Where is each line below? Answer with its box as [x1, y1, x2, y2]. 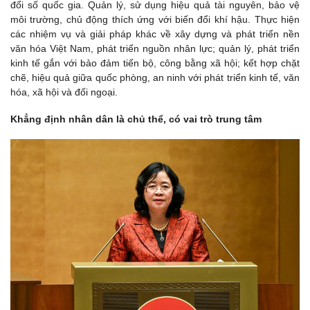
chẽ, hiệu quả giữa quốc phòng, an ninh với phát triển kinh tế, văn [10, 72, 300, 84]
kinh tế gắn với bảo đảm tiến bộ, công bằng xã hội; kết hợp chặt [10, 57, 300, 69]
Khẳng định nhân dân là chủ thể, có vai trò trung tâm [10, 113, 262, 125]
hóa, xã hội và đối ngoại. [10, 86, 118, 98]
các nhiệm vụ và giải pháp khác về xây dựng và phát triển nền [10, 28, 300, 40]
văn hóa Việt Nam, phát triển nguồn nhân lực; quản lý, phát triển [10, 43, 300, 55]
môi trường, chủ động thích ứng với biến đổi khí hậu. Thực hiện [10, 14, 300, 26]
